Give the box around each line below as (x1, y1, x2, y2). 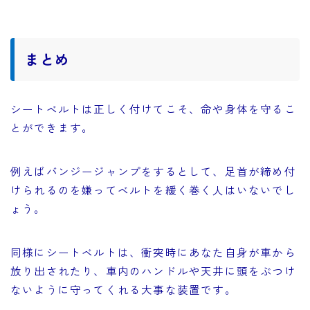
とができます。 (10, 119, 94, 135)
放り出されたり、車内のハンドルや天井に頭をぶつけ (10, 262, 296, 278)
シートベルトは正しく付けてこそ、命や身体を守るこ (10, 100, 296, 116)
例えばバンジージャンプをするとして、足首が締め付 (10, 163, 296, 179)
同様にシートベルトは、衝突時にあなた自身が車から (10, 244, 296, 259)
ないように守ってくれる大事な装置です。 (10, 281, 237, 297)
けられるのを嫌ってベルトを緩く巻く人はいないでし (10, 181, 296, 197)
